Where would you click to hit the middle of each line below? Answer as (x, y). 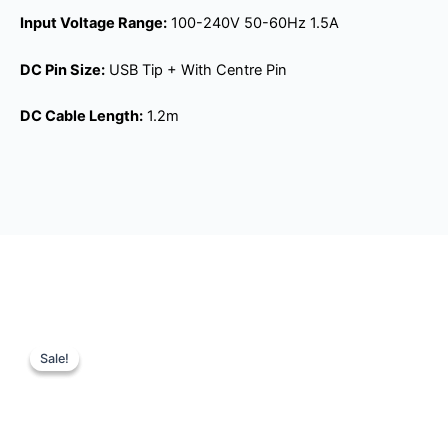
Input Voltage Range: (93, 23)
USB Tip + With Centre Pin (196, 69)
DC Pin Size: (62, 69)
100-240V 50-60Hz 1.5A (253, 23)
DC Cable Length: (81, 116)
